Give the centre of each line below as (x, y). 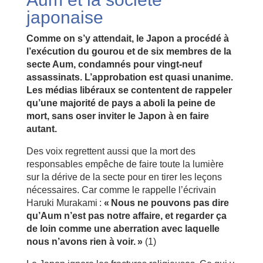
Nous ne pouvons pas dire (170, 203)
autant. (41, 129)
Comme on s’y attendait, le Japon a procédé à (127, 38)
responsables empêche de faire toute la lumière (125, 164)
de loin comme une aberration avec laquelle (123, 228)
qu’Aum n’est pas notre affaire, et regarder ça (126, 215)
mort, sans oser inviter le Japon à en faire (117, 116)
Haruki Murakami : (65, 203)
